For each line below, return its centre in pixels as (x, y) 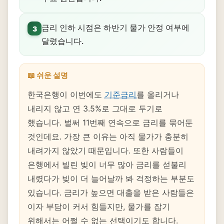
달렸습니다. (63, 41)
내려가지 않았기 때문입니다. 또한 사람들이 (105, 150)
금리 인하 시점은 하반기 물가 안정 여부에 (115, 27)
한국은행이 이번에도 (66, 94)
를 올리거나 (158, 94)
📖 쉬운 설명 (48, 75)
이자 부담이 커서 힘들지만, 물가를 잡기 (99, 206)
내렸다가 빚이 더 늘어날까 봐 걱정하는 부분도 (111, 178)
